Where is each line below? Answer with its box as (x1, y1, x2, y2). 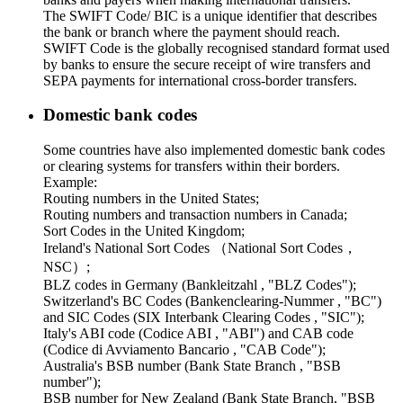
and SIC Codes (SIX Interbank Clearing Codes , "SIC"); (43, 309, 364, 326)
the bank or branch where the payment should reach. (43, 23, 340, 40)
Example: (43, 175, 97, 191)
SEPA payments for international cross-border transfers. (43, 72, 357, 88)
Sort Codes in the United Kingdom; (43, 223, 245, 239)
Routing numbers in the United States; (43, 191, 259, 207)
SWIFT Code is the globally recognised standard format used (43, 40, 390, 56)
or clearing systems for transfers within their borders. (43, 158, 340, 175)
